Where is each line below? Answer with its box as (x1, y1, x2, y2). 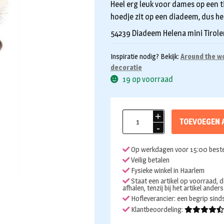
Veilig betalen (129, 155, 169, 164)
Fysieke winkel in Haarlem (129, 166, 204, 175)
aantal (121, 160, 143, 170)
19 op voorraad (122, 74, 173, 84)
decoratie (110, 62, 142, 71)
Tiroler (121, 122, 144, 132)
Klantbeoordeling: (129, 204, 184, 214)
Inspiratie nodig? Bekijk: (110, 51, 180, 60)
